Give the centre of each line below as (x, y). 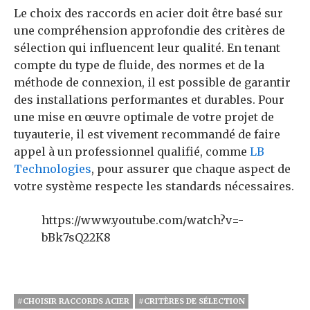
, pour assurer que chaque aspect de (191, 169)
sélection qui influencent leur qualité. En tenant (147, 48)
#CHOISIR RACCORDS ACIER (73, 301)
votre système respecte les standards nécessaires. (154, 186)
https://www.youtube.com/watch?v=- (143, 220)
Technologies (53, 169)
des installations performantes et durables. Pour (149, 100)
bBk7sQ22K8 (76, 237)
